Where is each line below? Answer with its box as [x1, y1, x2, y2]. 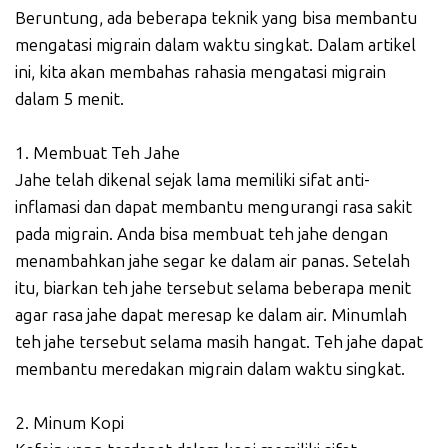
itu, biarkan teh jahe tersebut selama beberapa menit [15, 278, 411, 299]
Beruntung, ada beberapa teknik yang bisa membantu [15, 8, 417, 29]
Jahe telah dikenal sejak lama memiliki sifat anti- [15, 170, 370, 191]
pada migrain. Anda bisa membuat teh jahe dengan [15, 224, 388, 245]
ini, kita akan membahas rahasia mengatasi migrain [15, 62, 386, 83]
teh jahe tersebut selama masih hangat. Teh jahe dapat [15, 332, 423, 353]
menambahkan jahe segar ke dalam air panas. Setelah [15, 251, 410, 272]
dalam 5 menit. [15, 89, 124, 110]
